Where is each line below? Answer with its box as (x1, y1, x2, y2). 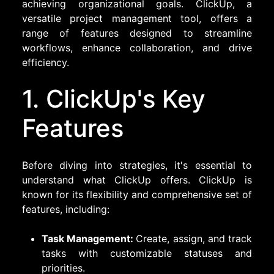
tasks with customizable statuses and (42, 246, 252, 259)
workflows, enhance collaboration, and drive (22, 41, 252, 54)
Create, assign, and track (136, 232, 253, 245)
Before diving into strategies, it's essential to (22, 158, 252, 171)
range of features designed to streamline (22, 26, 252, 39)
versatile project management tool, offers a (22, 12, 252, 24)
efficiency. (22, 56, 69, 68)
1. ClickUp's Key (22, 83, 206, 114)
